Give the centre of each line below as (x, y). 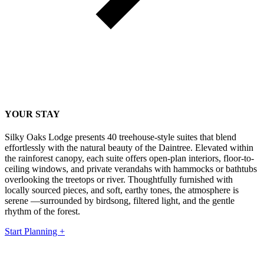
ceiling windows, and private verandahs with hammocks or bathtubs (131, 169)
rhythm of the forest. (42, 212)
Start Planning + (35, 232)
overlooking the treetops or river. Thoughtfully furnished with (119, 180)
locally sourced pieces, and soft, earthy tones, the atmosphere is (122, 190)
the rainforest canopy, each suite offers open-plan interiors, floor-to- (129, 159)
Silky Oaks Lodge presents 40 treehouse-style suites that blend (121, 137)
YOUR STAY (32, 114)
